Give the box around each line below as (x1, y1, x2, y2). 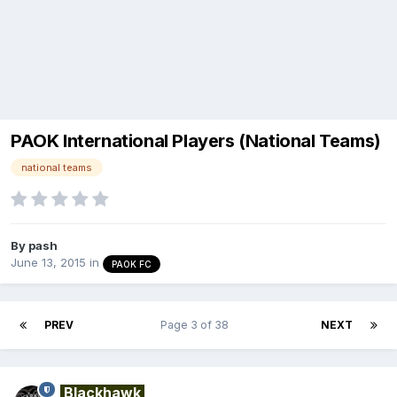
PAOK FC (112, 258, 152, 269)
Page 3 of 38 (160, 317, 234, 331)
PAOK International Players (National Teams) (11, 130, 381, 152)
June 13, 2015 (11, 255, 86, 270)
